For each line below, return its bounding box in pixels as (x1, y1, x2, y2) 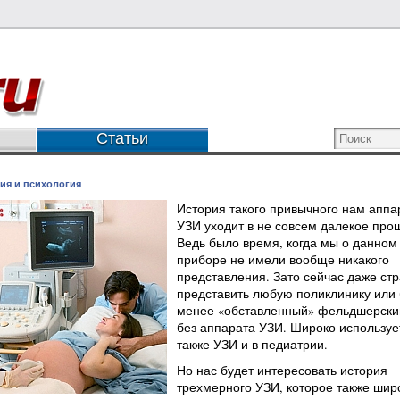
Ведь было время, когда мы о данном (176, 234, 397, 251)
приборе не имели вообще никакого (176, 251, 389, 268)
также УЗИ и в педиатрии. (176, 336, 328, 353)
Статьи (96, 129, 148, 147)
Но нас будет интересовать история (176, 362, 387, 379)
